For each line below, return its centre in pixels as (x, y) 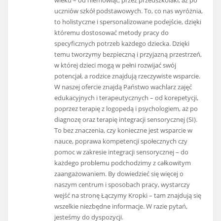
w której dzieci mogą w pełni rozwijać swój (115, 65)
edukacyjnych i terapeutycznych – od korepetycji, (127, 97)
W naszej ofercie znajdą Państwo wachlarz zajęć (123, 87)
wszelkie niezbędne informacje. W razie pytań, (121, 206)
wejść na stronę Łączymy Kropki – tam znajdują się (128, 195)
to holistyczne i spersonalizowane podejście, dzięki (128, 21)
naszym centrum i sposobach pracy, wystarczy (122, 184)
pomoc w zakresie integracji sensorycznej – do (122, 152)
